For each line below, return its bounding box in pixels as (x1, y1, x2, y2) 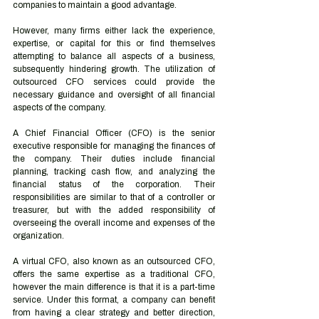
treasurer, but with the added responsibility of (13, 205, 215, 215)
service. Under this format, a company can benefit (13, 295, 215, 305)
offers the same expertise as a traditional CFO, (13, 269, 215, 279)
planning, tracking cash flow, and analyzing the (13, 167, 215, 177)
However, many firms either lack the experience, (13, 26, 215, 36)
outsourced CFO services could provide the (13, 77, 215, 87)
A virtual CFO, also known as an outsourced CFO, (13, 256, 215, 266)
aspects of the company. (13, 103, 106, 113)
